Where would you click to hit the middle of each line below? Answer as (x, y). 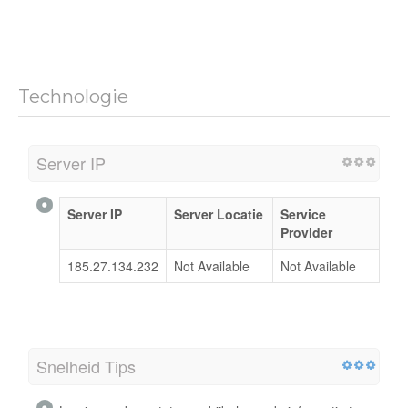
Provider (306, 232)
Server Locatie (219, 214)
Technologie (73, 96)
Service (303, 214)
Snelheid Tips (86, 366)
